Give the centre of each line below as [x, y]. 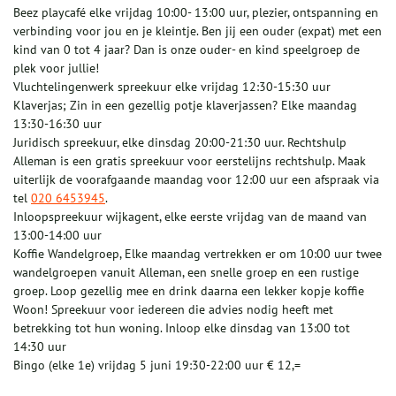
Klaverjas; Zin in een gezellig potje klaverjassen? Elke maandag [185, 106]
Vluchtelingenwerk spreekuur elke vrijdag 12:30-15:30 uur [172, 87]
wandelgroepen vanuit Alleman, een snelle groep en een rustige [186, 273]
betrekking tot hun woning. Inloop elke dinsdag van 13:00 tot [182, 328]
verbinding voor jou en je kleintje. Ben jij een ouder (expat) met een [198, 31]
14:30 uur [40, 347]
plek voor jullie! [56, 69]
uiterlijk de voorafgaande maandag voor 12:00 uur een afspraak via [196, 180]
